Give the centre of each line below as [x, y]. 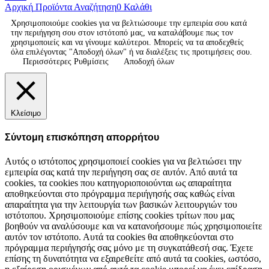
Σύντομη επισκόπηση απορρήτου [82, 138]
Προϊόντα [53, 7]
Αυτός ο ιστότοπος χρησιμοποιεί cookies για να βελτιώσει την [123, 161]
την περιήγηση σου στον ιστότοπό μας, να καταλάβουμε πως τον [122, 33]
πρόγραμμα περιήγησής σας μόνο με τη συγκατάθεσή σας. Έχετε [129, 247]
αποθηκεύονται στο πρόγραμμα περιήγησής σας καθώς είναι [120, 193]
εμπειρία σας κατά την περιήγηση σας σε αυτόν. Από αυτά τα [121, 172]
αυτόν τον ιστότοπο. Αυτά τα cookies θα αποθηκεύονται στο [119, 237]
